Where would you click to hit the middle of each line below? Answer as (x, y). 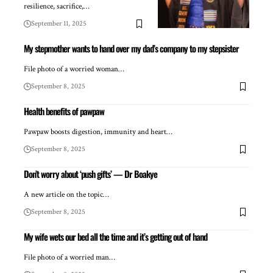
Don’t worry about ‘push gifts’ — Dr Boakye (90, 174)
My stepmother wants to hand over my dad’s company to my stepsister (131, 48)
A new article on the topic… (66, 195)
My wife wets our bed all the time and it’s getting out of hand (115, 237)
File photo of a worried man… (69, 258)
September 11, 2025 (59, 24)
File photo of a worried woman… (74, 69)
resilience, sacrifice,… (57, 7)
